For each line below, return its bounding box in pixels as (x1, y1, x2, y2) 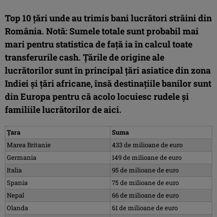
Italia (7, 165, 22, 174)
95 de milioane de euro (112, 165, 179, 174)
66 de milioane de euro (112, 190, 179, 200)
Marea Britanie (7, 140, 51, 149)
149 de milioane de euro (112, 153, 182, 162)
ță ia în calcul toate (115, 38, 192, 50)
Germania (7, 153, 36, 162)
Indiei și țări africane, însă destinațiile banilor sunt (5, 77, 211, 89)
